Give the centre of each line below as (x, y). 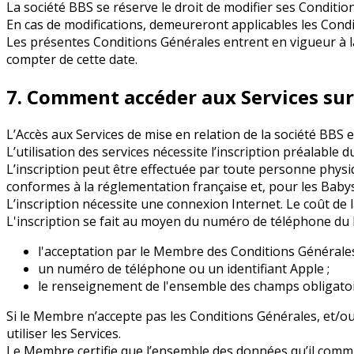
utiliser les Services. (64, 333)
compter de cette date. (72, 59)
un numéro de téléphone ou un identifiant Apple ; (184, 268)
